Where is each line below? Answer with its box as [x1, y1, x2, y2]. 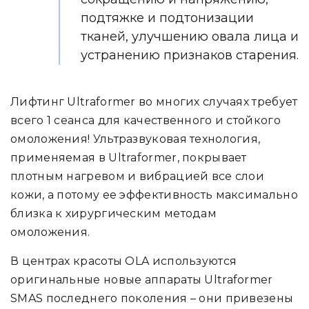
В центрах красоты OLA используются [10, 255, 237, 268]
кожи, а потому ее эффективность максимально [10, 188, 298, 201]
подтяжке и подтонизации [81, 10, 254, 26]
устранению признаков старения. [81, 48, 299, 63]
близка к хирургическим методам [10, 207, 217, 220]
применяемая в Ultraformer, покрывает [10, 151, 247, 164]
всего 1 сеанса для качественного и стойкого [10, 114, 281, 127]
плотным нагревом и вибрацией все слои [10, 170, 265, 183]
